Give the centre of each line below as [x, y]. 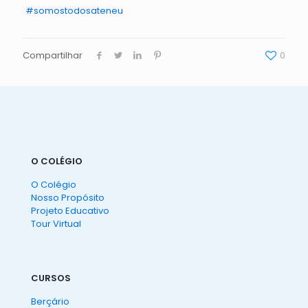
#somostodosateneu [74, 10]
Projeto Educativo [70, 210]
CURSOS [51, 278]
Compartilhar [53, 55]
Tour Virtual [56, 223]
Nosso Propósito [68, 197]
